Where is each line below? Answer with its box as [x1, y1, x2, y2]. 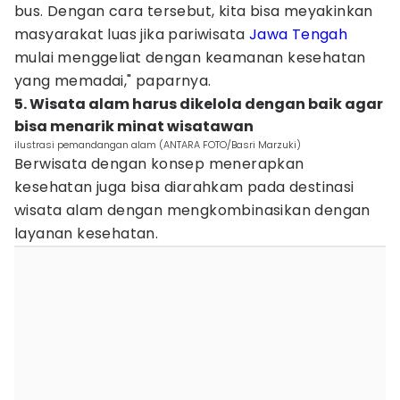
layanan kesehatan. [14, 223, 159, 244]
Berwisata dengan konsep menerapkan [14, 154, 304, 174]
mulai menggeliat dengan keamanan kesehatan [14, 47, 366, 68]
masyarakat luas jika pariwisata [14, 24, 249, 45]
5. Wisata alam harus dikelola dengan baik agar [14, 94, 383, 114]
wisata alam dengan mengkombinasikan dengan [14, 200, 371, 221]
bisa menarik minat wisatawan [14, 116, 254, 137]
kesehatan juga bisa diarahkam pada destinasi [14, 177, 354, 197]
